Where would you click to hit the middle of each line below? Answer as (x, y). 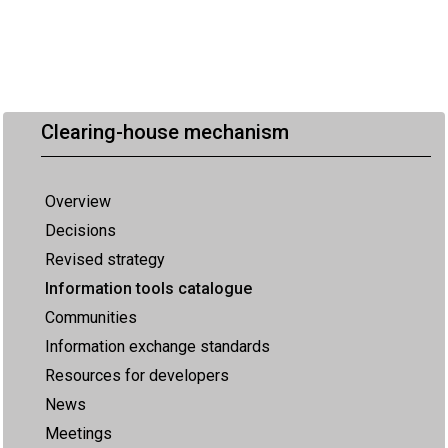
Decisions (80, 230)
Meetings (78, 433)
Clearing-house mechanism (165, 131)
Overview (78, 201)
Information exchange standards (157, 346)
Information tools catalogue (148, 288)
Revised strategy (105, 259)
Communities (91, 317)
